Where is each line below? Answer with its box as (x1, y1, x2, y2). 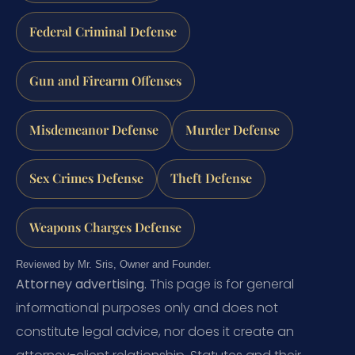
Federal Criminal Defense (29, 23, 177, 40)
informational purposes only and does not (16, 299, 278, 318)
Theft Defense (170, 170, 252, 187)
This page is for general (147, 275, 294, 294)
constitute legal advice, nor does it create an (16, 323, 294, 342)
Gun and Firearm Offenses (29, 71, 181, 89)
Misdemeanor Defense (29, 120, 158, 138)
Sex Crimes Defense (29, 170, 143, 187)
